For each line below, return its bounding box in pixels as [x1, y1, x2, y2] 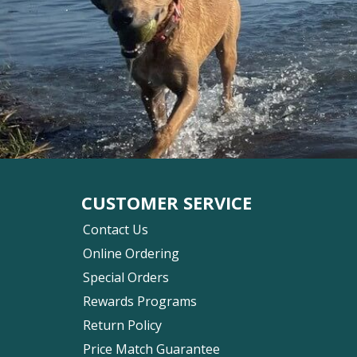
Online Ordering [83, 244, 179, 262]
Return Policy [83, 316, 162, 334]
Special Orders [83, 268, 169, 286]
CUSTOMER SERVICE [81, 190, 252, 214]
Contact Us [83, 220, 148, 238]
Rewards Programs [83, 292, 197, 310]
